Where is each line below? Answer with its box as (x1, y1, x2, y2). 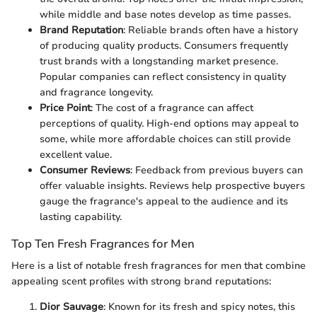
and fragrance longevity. (40, 85, 153, 99)
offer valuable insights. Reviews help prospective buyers (40, 178, 305, 192)
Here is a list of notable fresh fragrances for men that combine (11, 259, 306, 272)
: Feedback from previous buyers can (130, 163, 303, 177)
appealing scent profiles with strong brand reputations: (11, 275, 271, 288)
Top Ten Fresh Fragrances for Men (11, 235, 195, 252)
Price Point (40, 100, 91, 115)
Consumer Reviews (40, 163, 130, 177)
